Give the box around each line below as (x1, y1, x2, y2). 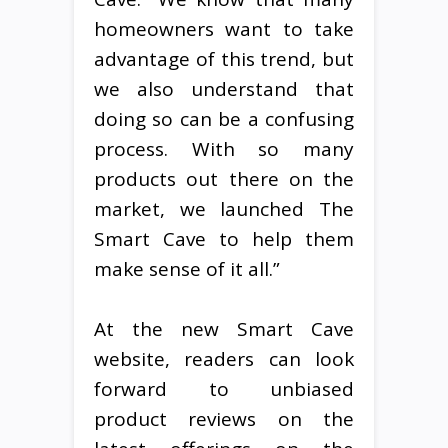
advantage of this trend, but (94, 45, 354, 72)
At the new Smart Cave (94, 315, 354, 342)
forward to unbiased (94, 375, 354, 402)
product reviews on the (94, 405, 354, 432)
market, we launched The (94, 195, 354, 222)
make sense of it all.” (94, 255, 280, 282)
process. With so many (94, 135, 354, 162)
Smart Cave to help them (94, 225, 354, 252)
